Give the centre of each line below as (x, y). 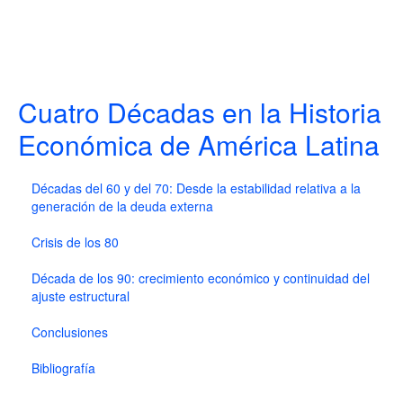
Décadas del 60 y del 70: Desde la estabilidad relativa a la (196, 188)
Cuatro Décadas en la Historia (200, 112)
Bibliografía (63, 368)
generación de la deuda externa (122, 206)
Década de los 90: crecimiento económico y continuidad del (201, 278)
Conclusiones (70, 332)
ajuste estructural (81, 296)
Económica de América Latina (199, 144)
